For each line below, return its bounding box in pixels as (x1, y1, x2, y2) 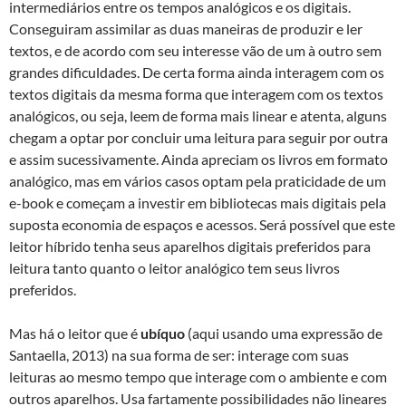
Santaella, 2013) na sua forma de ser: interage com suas (9, 345, 349, 363)
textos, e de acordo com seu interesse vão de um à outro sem (9, 41, 382, 59)
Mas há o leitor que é (9, 324, 140, 342)
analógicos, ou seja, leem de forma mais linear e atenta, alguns (9, 106, 387, 124)
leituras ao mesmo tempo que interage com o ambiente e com (9, 367, 387, 385)
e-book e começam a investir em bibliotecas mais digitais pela (9, 193, 386, 211)
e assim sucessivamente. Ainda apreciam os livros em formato (9, 150, 388, 168)
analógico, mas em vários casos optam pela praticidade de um (9, 171, 386, 189)
